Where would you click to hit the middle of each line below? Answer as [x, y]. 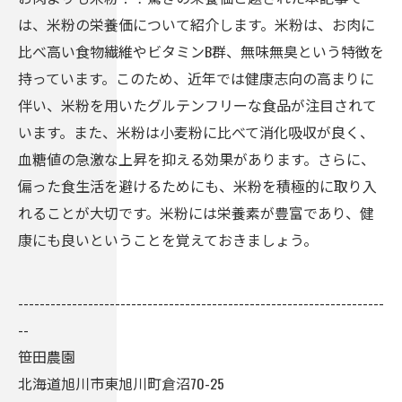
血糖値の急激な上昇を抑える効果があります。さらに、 [197, 159]
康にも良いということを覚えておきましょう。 [168, 240]
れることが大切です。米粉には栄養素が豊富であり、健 [196, 213]
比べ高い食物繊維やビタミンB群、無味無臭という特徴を [201, 51]
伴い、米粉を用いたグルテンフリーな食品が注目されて [197, 105]
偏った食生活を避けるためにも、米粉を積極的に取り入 [197, 186]
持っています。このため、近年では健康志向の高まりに [196, 78]
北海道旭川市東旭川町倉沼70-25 [121, 383]
